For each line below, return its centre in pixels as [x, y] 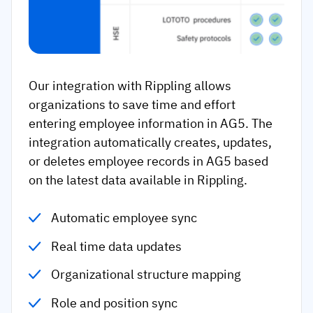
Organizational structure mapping [146, 275]
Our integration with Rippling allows [130, 86]
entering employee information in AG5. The [151, 124]
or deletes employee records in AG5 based [148, 161]
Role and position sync [115, 303]
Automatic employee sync [124, 218]
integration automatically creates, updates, [150, 143]
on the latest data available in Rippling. [138, 180]
